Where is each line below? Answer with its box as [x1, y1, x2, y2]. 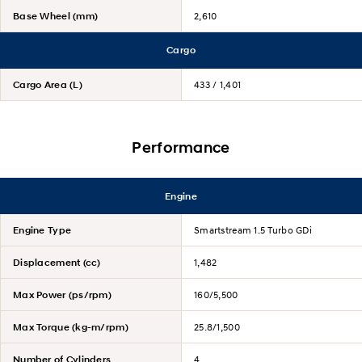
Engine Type [13, 224, 72, 237]
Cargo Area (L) [13, 78, 82, 90]
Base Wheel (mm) [13, 9, 99, 22]
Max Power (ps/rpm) [13, 288, 112, 301]
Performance [132, 138, 230, 158]
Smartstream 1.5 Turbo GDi [194, 224, 312, 237]
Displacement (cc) [13, 256, 101, 269]
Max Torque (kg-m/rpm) [13, 321, 128, 334]
